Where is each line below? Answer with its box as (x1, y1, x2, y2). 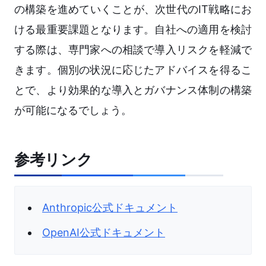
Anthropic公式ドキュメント (42, 201, 178, 214)
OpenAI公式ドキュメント (42, 226, 165, 239)
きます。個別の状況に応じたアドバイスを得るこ (14, 64, 252, 77)
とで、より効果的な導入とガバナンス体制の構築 (14, 84, 252, 97)
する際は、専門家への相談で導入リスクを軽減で (14, 43, 252, 56)
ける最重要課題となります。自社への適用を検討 (14, 23, 252, 36)
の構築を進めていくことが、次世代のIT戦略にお (14, 3, 252, 16)
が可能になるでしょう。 (14, 104, 132, 117)
